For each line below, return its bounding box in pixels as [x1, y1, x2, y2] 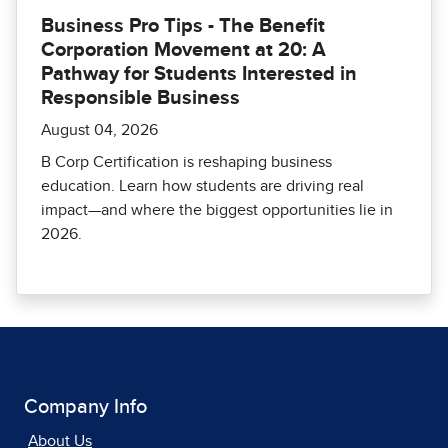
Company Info [24, 397, 147, 417]
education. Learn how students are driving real [41, 178, 364, 194]
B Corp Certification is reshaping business [41, 154, 332, 170]
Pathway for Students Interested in [41, 64, 357, 84]
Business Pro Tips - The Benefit [41, 16, 325, 36]
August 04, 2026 [41, 122, 158, 138]
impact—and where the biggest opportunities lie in [41, 202, 393, 218]
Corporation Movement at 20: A [41, 40, 326, 60]
